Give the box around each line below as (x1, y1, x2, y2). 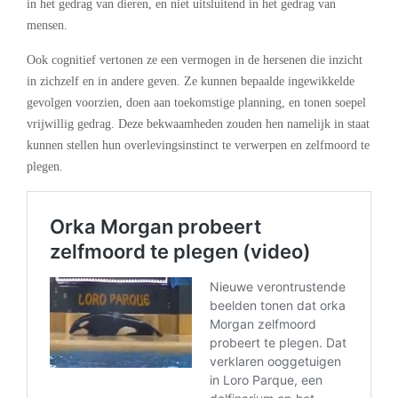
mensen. (27, 19, 68, 33)
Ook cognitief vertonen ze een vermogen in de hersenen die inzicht (27, 53, 362, 68)
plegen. (27, 160, 63, 174)
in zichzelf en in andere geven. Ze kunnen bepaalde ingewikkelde (27, 75, 354, 89)
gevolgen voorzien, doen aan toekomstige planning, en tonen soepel (27, 96, 366, 110)
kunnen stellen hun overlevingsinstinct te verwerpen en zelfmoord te (27, 139, 370, 153)
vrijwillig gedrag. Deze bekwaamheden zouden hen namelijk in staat (27, 117, 370, 131)
